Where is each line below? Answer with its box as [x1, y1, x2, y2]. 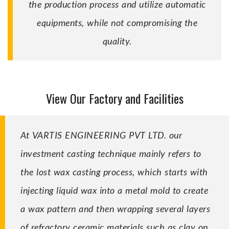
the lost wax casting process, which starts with [20, 166, 208, 177]
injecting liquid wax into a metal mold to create [20, 184, 208, 196]
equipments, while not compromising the [37, 16, 197, 28]
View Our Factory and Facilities [45, 88, 184, 107]
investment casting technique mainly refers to [20, 147, 201, 159]
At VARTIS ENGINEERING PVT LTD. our [20, 129, 182, 141]
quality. [102, 35, 132, 47]
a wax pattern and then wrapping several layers [20, 202, 210, 214]
